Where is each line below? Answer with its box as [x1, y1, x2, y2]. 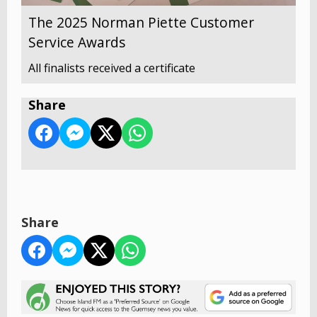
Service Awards [28, 32, 125, 52]
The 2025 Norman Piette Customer [28, 12, 254, 32]
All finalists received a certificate [28, 59, 195, 76]
